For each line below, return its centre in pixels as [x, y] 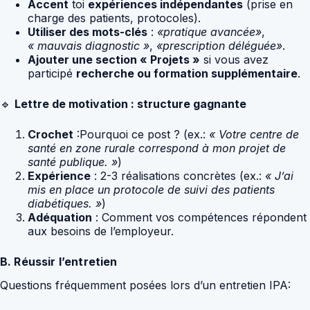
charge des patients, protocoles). [114, 18]
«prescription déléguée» [219, 45]
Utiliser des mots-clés [88, 31]
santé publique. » [73, 162]
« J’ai [279, 175]
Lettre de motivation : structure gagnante [130, 103]
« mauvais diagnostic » [89, 45]
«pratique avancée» [209, 31]
